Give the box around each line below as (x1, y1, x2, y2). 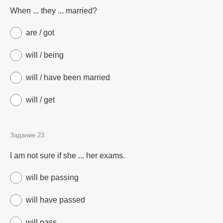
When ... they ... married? (10, 6, 97, 15)
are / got (26, 28, 54, 37)
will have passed (26, 196, 85, 204)
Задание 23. (10, 131, 46, 139)
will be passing (26, 173, 79, 182)
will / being (26, 51, 64, 59)
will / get (26, 96, 55, 104)
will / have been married (26, 73, 110, 82)
